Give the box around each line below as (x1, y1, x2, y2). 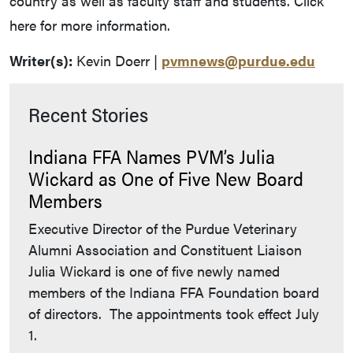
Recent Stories (28, 100, 148, 128)
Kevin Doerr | (72, 50, 162, 71)
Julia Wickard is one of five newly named (28, 261, 280, 281)
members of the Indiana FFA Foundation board (28, 282, 319, 303)
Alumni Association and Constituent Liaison (28, 240, 302, 260)
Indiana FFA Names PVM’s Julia (28, 143, 275, 170)
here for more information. (9, 15, 170, 35)
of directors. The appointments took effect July (28, 303, 319, 324)
